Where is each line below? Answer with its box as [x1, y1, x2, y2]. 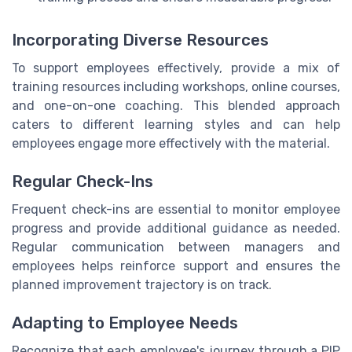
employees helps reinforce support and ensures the [12, 258, 340, 273]
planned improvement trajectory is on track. [12, 277, 272, 292]
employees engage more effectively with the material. [12, 135, 330, 151]
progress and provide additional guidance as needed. [12, 220, 340, 236]
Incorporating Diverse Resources [12, 30, 269, 49]
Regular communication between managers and [12, 239, 340, 255]
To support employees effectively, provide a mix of [12, 60, 340, 75]
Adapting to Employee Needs [12, 313, 238, 333]
